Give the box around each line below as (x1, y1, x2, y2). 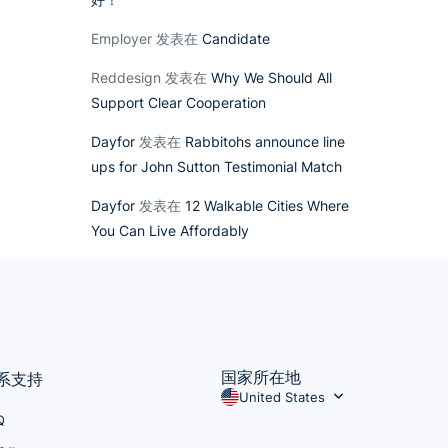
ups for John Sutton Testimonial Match (91, 157, 342, 175)
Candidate (202, 29, 270, 47)
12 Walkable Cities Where (185, 196, 349, 214)
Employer (91, 29, 152, 47)
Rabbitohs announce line (185, 132, 345, 150)
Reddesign (91, 68, 161, 86)
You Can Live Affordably (91, 221, 249, 239)
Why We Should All (211, 68, 332, 86)
